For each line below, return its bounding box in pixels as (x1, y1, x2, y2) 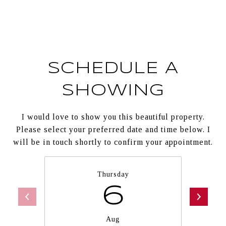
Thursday (97, 171, 129, 178)
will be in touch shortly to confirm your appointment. (13, 138, 213, 146)
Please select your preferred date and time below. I (16, 125, 210, 134)
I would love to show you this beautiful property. (21, 112, 205, 121)
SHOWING (62, 83, 164, 99)
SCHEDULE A (47, 61, 179, 77)
